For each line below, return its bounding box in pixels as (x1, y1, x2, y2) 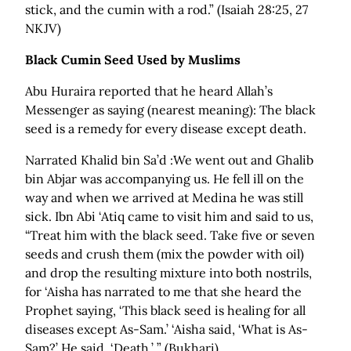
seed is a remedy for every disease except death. (25, 121, 306, 137)
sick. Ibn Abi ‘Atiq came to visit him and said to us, (25, 208, 313, 225)
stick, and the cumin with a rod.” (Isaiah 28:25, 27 (25, 2, 308, 18)
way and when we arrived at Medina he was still (25, 190, 303, 206)
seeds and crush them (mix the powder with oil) (25, 246, 304, 262)
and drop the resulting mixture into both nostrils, (25, 265, 312, 281)
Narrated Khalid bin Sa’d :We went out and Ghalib (25, 152, 313, 168)
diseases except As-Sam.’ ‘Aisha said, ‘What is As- (25, 321, 308, 338)
